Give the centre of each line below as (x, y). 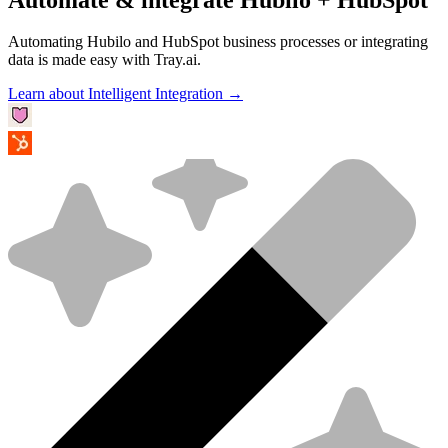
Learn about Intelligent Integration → (125, 94)
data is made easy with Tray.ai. (104, 60)
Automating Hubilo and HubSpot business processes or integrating (218, 42)
